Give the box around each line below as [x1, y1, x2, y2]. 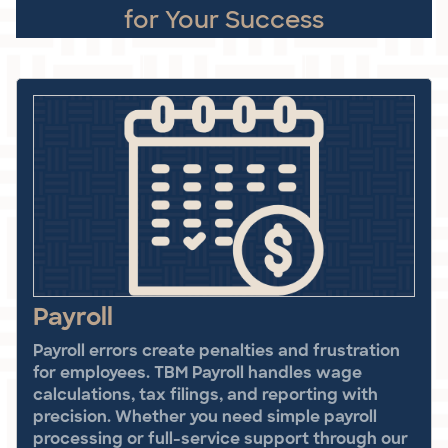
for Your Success [124, 3, 324, 35]
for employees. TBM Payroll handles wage [33, 365, 362, 382]
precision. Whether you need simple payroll [33, 409, 377, 426]
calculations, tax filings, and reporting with [33, 387, 378, 404]
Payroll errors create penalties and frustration [33, 343, 400, 360]
